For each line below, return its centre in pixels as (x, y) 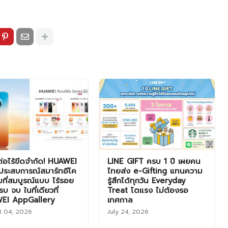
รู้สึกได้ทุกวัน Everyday (146, 181)
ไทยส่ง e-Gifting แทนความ (155, 171)
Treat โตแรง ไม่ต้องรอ (148, 190)
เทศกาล (120, 200)
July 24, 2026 (128, 212)
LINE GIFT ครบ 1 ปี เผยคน (154, 161)
